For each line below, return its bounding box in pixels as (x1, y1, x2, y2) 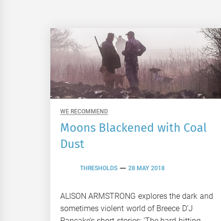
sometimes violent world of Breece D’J (60, 203, 193, 213)
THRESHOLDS (80, 165, 117, 172)
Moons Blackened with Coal (60, 120, 207, 135)
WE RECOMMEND (60, 108, 109, 115)
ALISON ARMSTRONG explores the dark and (60, 191, 213, 201)
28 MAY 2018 (128, 165, 165, 172)
